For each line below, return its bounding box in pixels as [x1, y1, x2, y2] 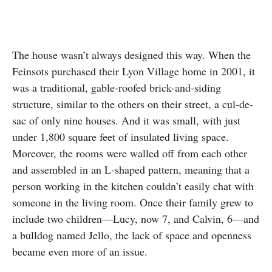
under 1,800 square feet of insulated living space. [12, 129, 229, 144]
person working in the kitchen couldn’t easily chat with [12, 178, 254, 194]
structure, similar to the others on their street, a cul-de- [12, 97, 253, 112]
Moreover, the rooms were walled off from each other [12, 146, 247, 161]
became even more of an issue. [12, 244, 151, 259]
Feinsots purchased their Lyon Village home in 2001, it [12, 64, 255, 79]
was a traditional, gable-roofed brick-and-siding [12, 80, 221, 95]
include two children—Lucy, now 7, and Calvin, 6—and [12, 211, 259, 226]
